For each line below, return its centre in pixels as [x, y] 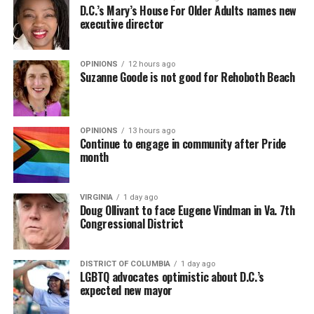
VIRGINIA [96, 197]
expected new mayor [126, 290]
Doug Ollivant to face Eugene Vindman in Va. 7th [187, 210]
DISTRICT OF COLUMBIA [125, 264]
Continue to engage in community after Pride [183, 143]
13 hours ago [151, 130]
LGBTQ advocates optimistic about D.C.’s [172, 277]
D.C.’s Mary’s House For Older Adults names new [188, 10]
